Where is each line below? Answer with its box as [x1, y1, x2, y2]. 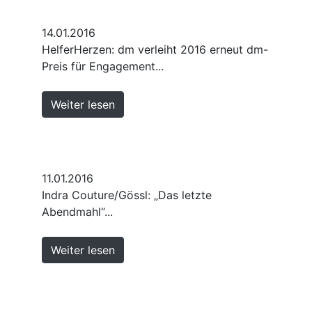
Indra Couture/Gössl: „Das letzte [42, 187, 212, 202]
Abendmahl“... [42, 204, 113, 219]
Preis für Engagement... [42, 58, 164, 73]
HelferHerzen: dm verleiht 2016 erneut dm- [42, 42, 268, 56]
